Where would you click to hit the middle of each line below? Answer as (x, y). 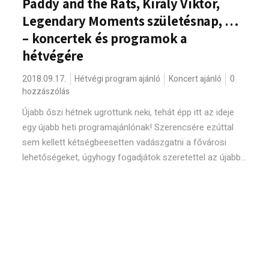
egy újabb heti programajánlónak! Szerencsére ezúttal (128, 127)
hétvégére (53, 56)
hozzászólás (46, 92)
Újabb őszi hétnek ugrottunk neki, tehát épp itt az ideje (128, 112)
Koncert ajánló (195, 79)
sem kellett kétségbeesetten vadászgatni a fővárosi (125, 142)
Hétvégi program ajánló (118, 79)
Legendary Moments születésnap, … (131, 21)
